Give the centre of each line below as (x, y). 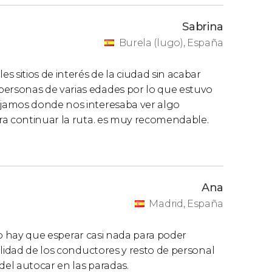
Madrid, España (186, 204)
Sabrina (203, 27)
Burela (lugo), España (171, 43)
